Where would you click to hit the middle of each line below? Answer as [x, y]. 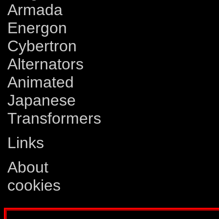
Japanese [41, 100]
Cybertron [42, 46]
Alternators [45, 64]
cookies [34, 186]
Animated [40, 82]
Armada [35, 10]
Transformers [54, 119]
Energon [37, 28]
